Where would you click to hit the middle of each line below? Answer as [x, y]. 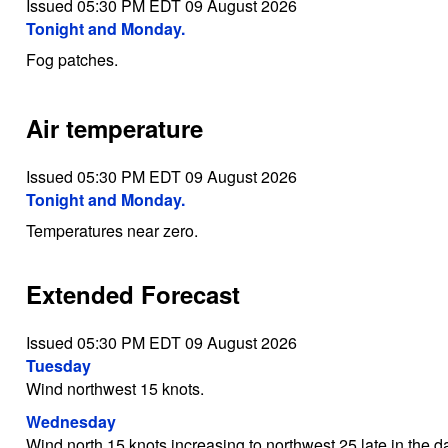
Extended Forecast [132, 293]
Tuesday [58, 365]
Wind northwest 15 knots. [114, 388]
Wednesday [70, 421]
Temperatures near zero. [111, 230]
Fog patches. [71, 60]
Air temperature [114, 128]
